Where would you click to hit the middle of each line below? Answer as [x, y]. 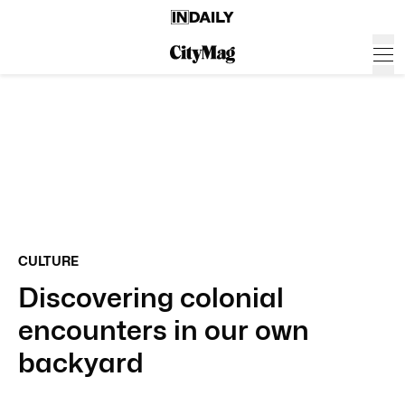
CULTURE [48, 261]
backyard [81, 363]
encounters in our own [164, 330]
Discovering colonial [151, 297]
